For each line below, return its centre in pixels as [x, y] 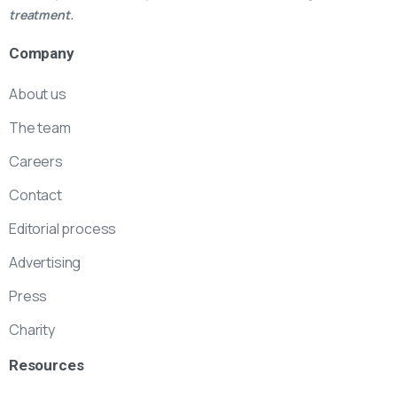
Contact [35, 195]
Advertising [45, 263]
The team [40, 128]
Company [42, 54]
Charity [32, 330]
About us [38, 94]
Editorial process [63, 229]
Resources [47, 366]
